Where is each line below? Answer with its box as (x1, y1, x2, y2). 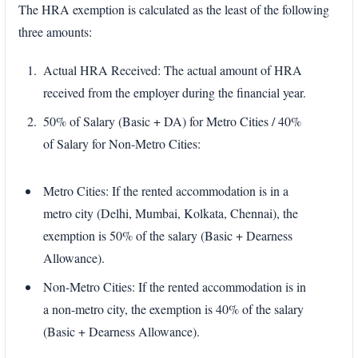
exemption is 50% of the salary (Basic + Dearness (43, 226, 292, 244)
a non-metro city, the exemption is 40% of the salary (43, 300, 304, 317)
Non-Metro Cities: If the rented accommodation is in (43, 277, 306, 295)
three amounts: (18, 23, 92, 41)
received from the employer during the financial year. (43, 84, 306, 101)
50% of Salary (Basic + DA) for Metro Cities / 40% (43, 113, 301, 130)
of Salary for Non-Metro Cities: (43, 135, 201, 153)
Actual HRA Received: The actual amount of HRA (43, 62, 302, 79)
